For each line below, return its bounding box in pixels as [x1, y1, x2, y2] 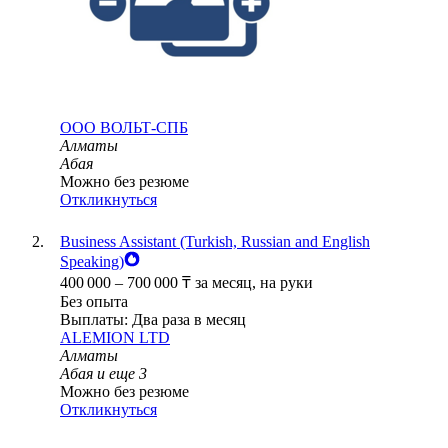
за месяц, [195, 274, 260, 292]
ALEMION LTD [60, 329, 170, 347]
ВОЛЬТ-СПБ [100, 119, 188, 137]
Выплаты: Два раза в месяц [60, 311, 246, 329]
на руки [260, 274, 313, 292]
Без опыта [60, 293, 128, 311]
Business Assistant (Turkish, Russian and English [60, 233, 370, 251]
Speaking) [60, 253, 124, 271]
